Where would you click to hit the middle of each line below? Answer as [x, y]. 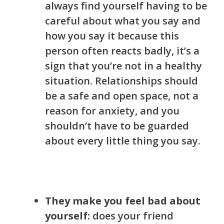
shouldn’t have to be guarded [117, 126]
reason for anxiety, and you [112, 111]
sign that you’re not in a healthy [123, 66]
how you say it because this [112, 36]
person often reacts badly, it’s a [122, 51]
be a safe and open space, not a [122, 96]
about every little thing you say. [123, 141]
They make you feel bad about [123, 201]
